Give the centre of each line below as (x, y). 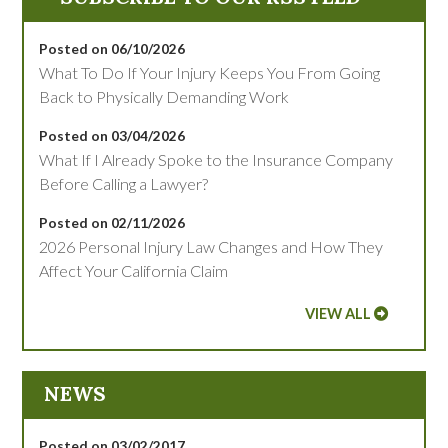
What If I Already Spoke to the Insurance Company (216, 160)
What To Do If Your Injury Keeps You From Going (210, 73)
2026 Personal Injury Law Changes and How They (211, 247)
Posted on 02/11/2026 (112, 223)
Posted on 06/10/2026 (112, 49)
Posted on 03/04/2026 (112, 136)
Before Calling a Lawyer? (124, 184)
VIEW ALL (337, 314)
